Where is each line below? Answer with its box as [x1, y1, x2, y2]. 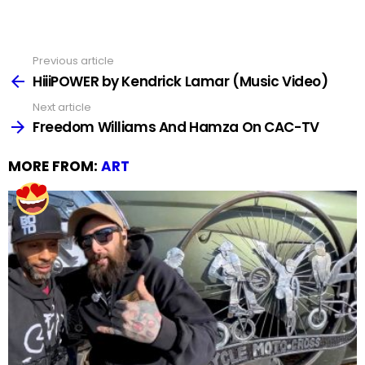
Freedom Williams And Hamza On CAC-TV [33, 117, 319, 138]
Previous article [33, 53, 114, 69]
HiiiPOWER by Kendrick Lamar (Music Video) [33, 71, 328, 91]
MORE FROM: [8, 156, 101, 177]
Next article [33, 99, 91, 115]
